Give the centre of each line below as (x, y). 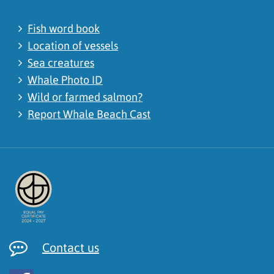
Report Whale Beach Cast (89, 114)
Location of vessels (73, 45)
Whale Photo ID (65, 80)
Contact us (71, 247)
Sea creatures (61, 62)
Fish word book (64, 28)
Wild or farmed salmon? (85, 97)
